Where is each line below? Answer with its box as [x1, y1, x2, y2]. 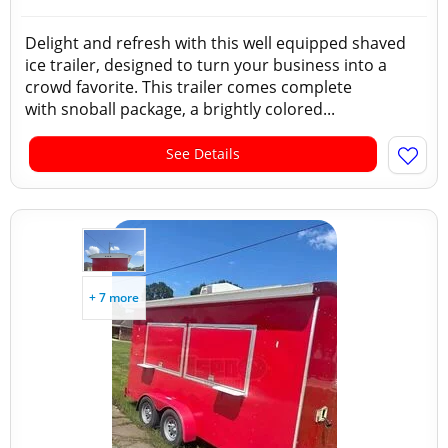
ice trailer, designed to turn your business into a [25, 54, 387, 76]
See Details [166, 144, 240, 163]
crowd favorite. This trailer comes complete [25, 76, 352, 98]
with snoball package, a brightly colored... [25, 98, 335, 120]
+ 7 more [89, 289, 139, 306]
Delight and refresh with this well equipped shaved [25, 32, 406, 54]
